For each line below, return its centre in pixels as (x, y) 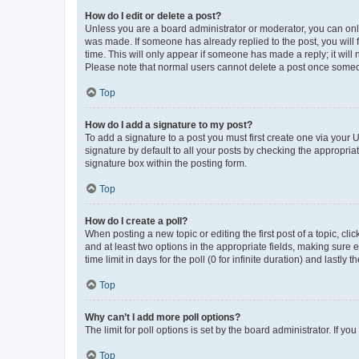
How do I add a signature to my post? (169, 125)
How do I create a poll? (136, 221)
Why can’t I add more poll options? (163, 317)
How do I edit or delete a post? (153, 16)
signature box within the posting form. (166, 163)
